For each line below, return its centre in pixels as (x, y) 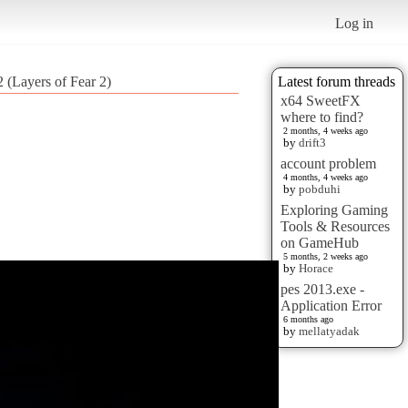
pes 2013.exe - (322, 289)
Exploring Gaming (334, 209)
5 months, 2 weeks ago (326, 256)
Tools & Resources (335, 226)
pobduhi (320, 189)
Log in (355, 23)
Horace (316, 268)
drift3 (312, 142)
